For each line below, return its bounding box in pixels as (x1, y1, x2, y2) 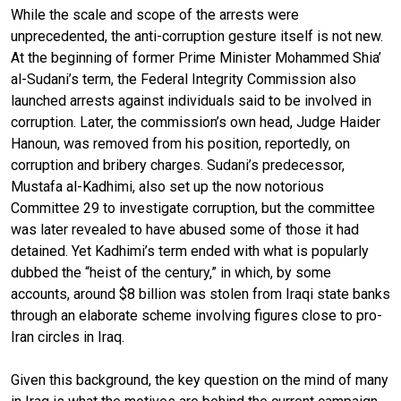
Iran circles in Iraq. (11, 328, 124, 346)
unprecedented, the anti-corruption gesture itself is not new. (11, 27, 383, 45)
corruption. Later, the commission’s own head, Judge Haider (11, 113, 380, 131)
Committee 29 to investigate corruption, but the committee (11, 199, 375, 217)
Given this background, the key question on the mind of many (11, 371, 388, 388)
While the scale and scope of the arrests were (11, 5, 299, 23)
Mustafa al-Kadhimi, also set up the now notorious (11, 177, 324, 195)
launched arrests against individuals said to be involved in (11, 91, 371, 109)
